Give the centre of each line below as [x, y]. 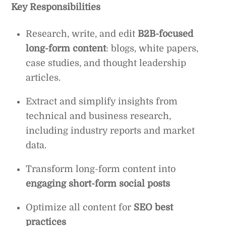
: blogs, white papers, [152, 48]
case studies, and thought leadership [106, 63]
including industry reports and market [110, 130]
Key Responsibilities [56, 7]
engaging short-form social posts [98, 183]
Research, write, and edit [82, 34]
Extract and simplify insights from [102, 101]
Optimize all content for [80, 207]
